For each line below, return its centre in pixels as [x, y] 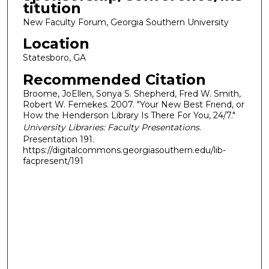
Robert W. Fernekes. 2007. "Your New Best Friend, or [133, 104]
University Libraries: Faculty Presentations [111, 127]
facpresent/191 [53, 161]
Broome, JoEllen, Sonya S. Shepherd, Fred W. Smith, [131, 93]
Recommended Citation [114, 79]
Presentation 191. [58, 139]
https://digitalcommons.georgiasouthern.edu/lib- [124, 150]
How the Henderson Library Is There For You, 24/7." [129, 115]
